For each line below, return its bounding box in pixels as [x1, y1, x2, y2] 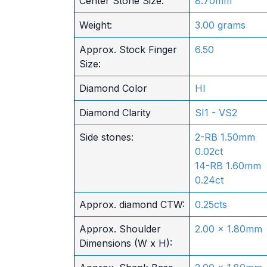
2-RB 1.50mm [194, 131, 255, 143]
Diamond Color [79, 82, 147, 94]
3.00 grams [194, 19, 246, 31]
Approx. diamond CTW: [79, 198, 185, 210]
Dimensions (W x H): [79, 237, 172, 249]
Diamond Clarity [79, 107, 151, 119]
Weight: [79, 19, 112, 31]
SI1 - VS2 [194, 107, 237, 119]
